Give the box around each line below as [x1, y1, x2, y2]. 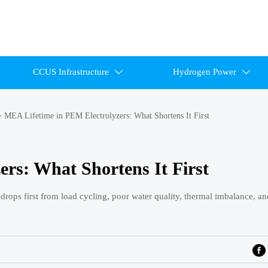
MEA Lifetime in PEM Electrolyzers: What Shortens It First [4, 111, 209, 121]
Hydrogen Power [173, 67, 237, 77]
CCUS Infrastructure [32, 67, 109, 77]
